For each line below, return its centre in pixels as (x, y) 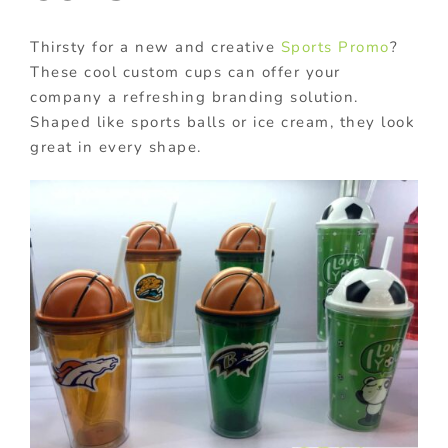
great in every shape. (116, 146)
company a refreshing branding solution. (194, 96)
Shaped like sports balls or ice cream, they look (222, 121)
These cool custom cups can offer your (185, 71)
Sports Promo (335, 46)
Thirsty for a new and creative (155, 46)
